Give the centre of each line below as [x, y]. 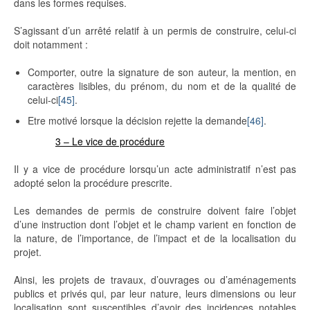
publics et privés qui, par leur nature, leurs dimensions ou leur [155, 294]
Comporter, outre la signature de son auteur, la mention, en [162, 72]
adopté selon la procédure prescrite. [93, 183]
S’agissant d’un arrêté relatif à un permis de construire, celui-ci [155, 31]
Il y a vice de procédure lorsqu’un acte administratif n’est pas [155, 169]
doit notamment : [51, 45]
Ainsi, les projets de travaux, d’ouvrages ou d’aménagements [155, 280]
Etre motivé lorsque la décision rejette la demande [137, 121]
